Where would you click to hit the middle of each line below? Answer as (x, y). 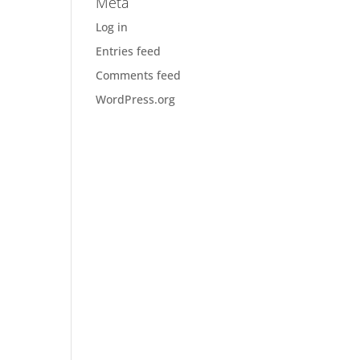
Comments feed (139, 75)
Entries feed (129, 51)
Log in (112, 27)
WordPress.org (136, 99)
